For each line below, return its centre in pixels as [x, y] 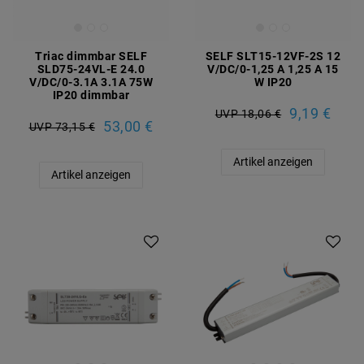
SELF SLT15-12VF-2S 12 [273, 56]
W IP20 [273, 82]
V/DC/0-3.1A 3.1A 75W [91, 82]
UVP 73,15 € [62, 126]
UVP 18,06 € [248, 113]
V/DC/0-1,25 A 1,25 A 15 [273, 69]
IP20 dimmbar [91, 95]
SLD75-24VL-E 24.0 [91, 69]
